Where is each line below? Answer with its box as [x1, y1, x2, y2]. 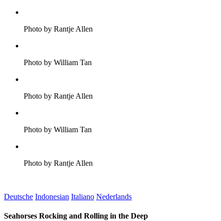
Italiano [71, 192, 94, 201]
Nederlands [96, 192, 132, 201]
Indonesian [35, 192, 69, 201]
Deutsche [4, 192, 33, 201]
